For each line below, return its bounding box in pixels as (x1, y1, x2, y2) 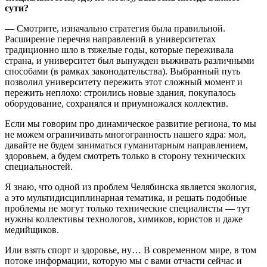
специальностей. (5, 161, 73, 172)
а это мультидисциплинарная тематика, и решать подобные (5, 192, 247, 203)
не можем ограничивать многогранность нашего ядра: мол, (5, 129, 246, 139)
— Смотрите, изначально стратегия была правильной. (5, 23, 225, 33)
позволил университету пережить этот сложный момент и (5, 76, 243, 87)
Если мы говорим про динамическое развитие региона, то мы (5, 118, 256, 129)
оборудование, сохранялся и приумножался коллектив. (5, 98, 228, 108)
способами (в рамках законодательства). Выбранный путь (5, 66, 240, 76)
